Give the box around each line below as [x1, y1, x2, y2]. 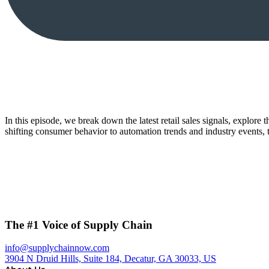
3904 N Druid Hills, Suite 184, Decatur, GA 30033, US [5, 253, 216, 264]
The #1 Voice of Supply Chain [5, 218, 153, 231]
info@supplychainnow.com [5, 243, 109, 253]
